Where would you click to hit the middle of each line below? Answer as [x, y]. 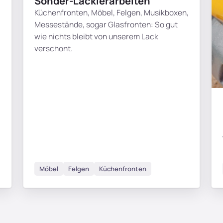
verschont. [54, 48]
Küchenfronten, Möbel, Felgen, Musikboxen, [111, 12]
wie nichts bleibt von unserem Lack [96, 36]
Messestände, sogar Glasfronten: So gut [106, 24]
